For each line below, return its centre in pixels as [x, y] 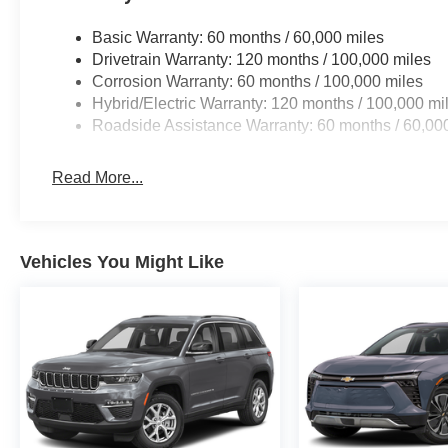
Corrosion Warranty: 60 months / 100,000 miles [258, 82]
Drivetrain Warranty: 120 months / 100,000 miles [262, 60]
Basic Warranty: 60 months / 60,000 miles [238, 38]
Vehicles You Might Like [122, 262]
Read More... [98, 178]
